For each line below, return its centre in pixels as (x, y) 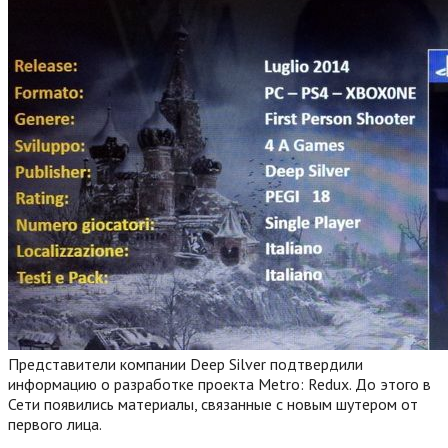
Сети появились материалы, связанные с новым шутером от (213, 403)
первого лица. (55, 423)
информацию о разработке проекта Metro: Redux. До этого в (219, 383)
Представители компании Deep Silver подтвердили (185, 363)
